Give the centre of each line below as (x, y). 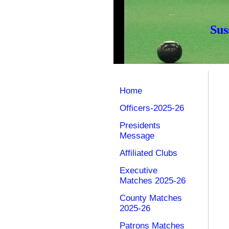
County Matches (151, 198)
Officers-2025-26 (152, 108)
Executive (139, 170)
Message (137, 136)
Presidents (140, 125)
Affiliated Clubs (148, 153)
